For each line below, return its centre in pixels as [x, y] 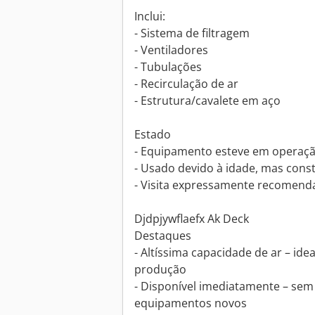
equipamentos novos [191, 303]
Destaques [163, 236]
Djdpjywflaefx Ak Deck [192, 219]
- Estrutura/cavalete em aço [207, 101]
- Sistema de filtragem [192, 33]
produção [160, 270]
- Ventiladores [171, 50]
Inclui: [150, 17]
